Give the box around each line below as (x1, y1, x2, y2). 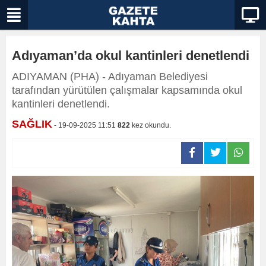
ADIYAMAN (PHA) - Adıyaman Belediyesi (12, 71, 208, 83)
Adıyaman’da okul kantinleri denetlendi (12, 48, 249, 63)
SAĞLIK (12, 118, 52, 130)
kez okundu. (130, 121, 171, 129)
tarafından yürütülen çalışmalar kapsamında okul (12, 84, 242, 96)
